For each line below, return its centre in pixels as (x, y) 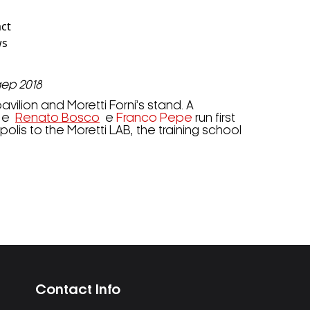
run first (214, 118)
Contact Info (77, 291)
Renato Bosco (57, 118)
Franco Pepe (154, 118)
